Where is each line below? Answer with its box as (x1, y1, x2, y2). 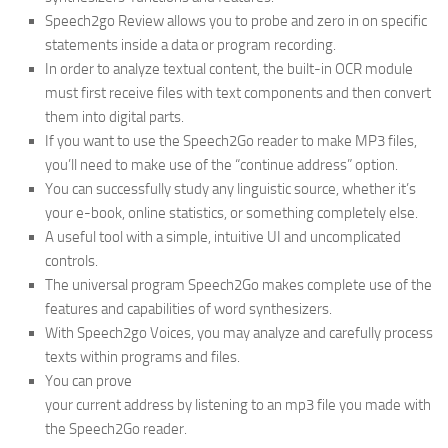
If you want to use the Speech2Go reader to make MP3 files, (45, 132, 417, 151)
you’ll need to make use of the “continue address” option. (45, 156, 398, 175)
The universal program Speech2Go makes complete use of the (45, 276, 432, 295)
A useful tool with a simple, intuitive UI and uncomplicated (45, 228, 401, 247)
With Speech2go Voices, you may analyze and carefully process (45, 324, 433, 343)
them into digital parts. (45, 108, 184, 127)
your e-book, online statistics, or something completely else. (45, 204, 418, 223)
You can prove (45, 372, 132, 391)
